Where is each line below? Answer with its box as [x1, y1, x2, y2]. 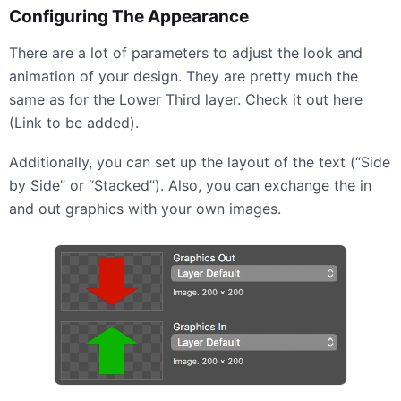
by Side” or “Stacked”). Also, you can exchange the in [9, 175, 371, 194]
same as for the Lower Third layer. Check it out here [9, 90, 363, 108]
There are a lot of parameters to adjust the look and [9, 43, 363, 62]
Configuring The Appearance [9, 5, 249, 27]
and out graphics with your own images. [9, 199, 281, 218]
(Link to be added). [9, 113, 139, 132]
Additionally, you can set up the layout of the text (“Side [9, 152, 390, 171]
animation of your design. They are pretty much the [9, 66, 358, 85]
